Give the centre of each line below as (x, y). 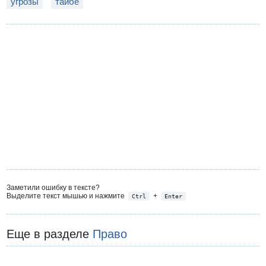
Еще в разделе (50, 234)
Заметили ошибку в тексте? (53, 187)
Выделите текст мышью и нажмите (67, 196)
